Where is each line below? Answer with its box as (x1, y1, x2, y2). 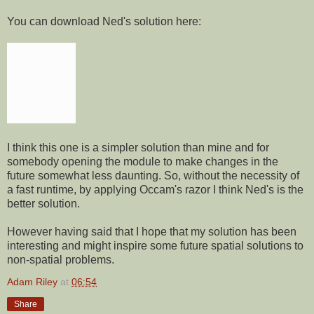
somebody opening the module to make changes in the (7, 155, 278, 168)
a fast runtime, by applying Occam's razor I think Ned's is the (7, 183, 303, 196)
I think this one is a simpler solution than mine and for (7, 141, 269, 153)
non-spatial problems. (7, 253, 114, 266)
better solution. (7, 197, 80, 210)
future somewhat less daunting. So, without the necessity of (7, 169, 299, 182)
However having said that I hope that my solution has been (7, 225, 296, 238)
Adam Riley (7, 275, 57, 287)
